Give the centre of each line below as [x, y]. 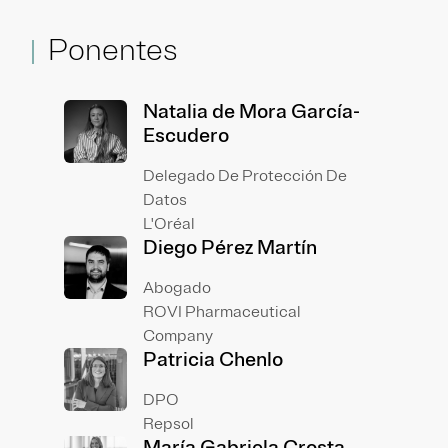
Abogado [176, 288]
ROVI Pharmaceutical [221, 312]
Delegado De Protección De [244, 176]
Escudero [185, 135]
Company [177, 336]
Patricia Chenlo [212, 359]
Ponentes [113, 50]
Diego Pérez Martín [229, 247]
